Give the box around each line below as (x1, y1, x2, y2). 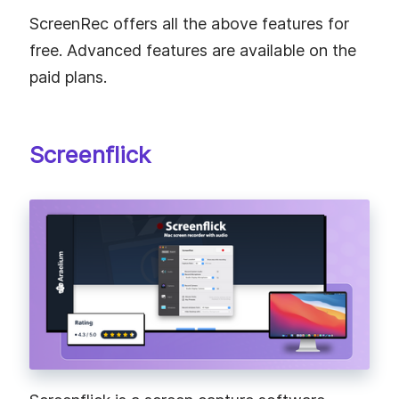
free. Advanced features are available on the (29, 40, 356, 60)
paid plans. (29, 67, 107, 86)
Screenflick (29, 141, 151, 169)
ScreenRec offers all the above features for (29, 13, 349, 33)
